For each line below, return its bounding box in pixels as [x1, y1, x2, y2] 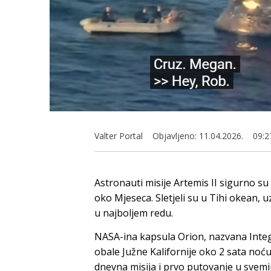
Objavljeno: [152, 129, 197, 142]
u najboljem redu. [94, 206, 173, 220]
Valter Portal [94, 129, 143, 142]
